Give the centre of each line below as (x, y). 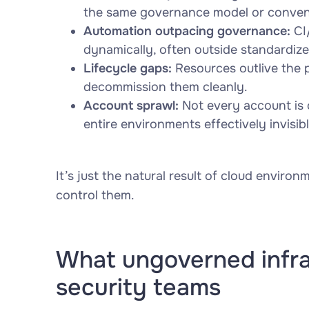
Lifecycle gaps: (127, 68)
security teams (138, 287)
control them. (95, 195)
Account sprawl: (131, 106)
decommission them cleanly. (165, 87)
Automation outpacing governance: (187, 31)
